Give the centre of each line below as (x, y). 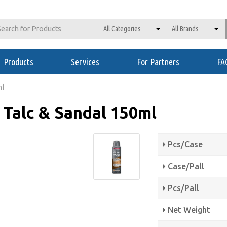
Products (18, 62)
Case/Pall (185, 166)
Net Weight (188, 210)
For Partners (158, 62)
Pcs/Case (184, 144)
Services (85, 62)
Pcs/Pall (182, 188)
